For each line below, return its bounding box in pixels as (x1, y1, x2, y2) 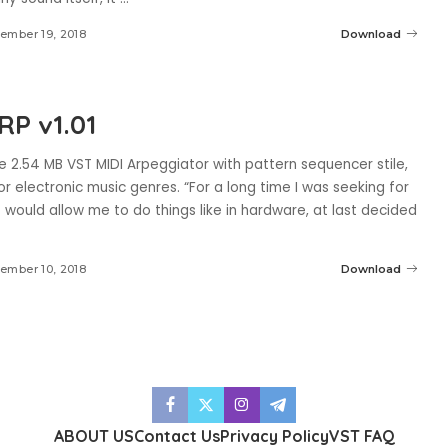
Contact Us (133, 426, 220, 446)
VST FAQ (328, 426, 395, 446)
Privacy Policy (219, 426, 329, 446)
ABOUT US (53, 426, 134, 446)
